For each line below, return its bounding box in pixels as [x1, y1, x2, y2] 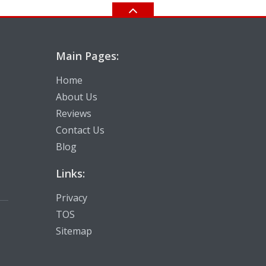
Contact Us [56, 123, 104, 137]
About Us [56, 90, 97, 104]
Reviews [56, 107, 91, 121]
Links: [56, 166, 85, 181]
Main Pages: [56, 49, 119, 64]
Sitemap [56, 224, 92, 238]
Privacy [56, 191, 87, 205]
